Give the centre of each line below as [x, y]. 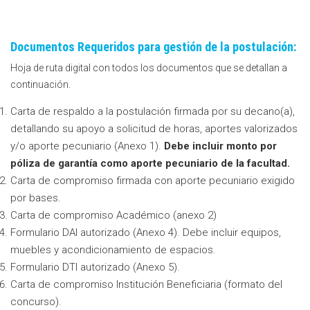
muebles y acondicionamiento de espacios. [113, 250]
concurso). [36, 302]
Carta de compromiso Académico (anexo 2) [113, 216]
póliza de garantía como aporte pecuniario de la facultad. [150, 164]
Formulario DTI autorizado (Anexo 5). [95, 267]
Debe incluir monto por [220, 146]
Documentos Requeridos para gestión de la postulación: [153, 47]
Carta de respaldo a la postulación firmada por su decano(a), [153, 112]
